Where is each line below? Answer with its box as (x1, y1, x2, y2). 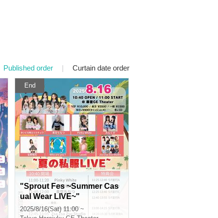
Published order (3, 64, 53, 72)
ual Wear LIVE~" (20, 192, 80, 200)
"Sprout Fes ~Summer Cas (20, 182, 119, 190)
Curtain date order (73, 64, 129, 72)
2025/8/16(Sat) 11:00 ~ (20, 205, 84, 213)
